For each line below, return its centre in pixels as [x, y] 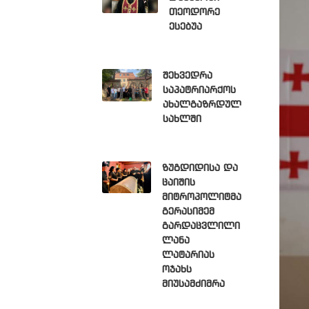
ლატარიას [188, 255]
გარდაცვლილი [201, 226]
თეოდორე [194, 12]
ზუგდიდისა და [200, 168]
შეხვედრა [187, 76]
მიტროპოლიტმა [201, 197]
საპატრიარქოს [199, 90]
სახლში [182, 119]
